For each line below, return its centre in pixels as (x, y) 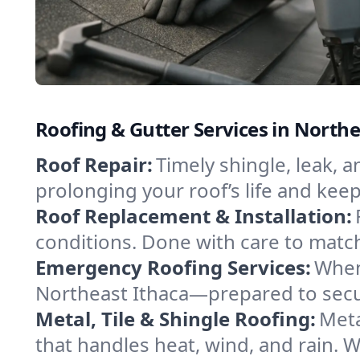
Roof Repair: (94, 164)
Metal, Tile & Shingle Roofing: (176, 319)
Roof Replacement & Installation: (194, 216)
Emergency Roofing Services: (173, 267)
